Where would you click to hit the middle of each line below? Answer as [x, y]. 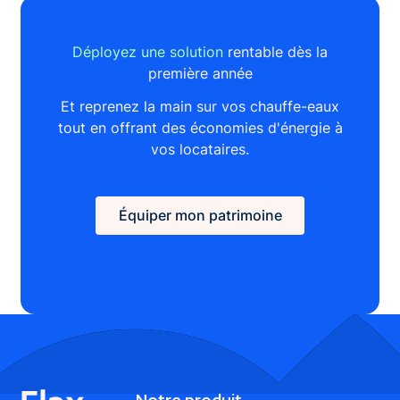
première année [200, 74]
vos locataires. [200, 149]
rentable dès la [275, 52]
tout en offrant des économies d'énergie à [200, 127]
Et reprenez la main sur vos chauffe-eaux [200, 106]
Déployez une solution [148, 52]
